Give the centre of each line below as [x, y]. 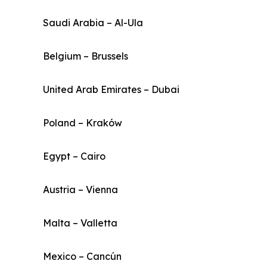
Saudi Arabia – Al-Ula [93, 23]
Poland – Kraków [83, 123]
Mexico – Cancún [82, 257]
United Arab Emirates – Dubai [111, 90]
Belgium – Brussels [86, 56]
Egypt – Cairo [74, 156]
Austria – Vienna [80, 190]
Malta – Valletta [80, 223]
